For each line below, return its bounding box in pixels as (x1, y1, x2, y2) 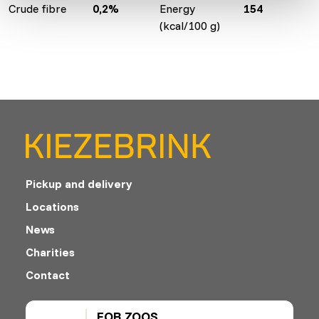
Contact (26, 267, 70, 282)
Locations (26, 199, 79, 214)
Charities (26, 244, 75, 259)
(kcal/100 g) (159, 18, 220, 33)
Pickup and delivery (26, 176, 132, 191)
